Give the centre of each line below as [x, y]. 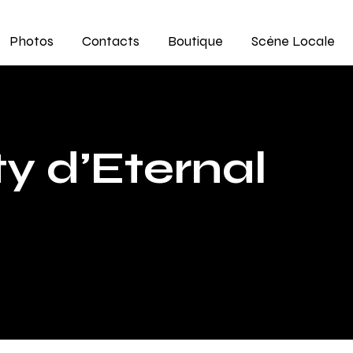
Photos [32, 41]
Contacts [111, 41]
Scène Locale [293, 41]
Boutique [196, 41]
